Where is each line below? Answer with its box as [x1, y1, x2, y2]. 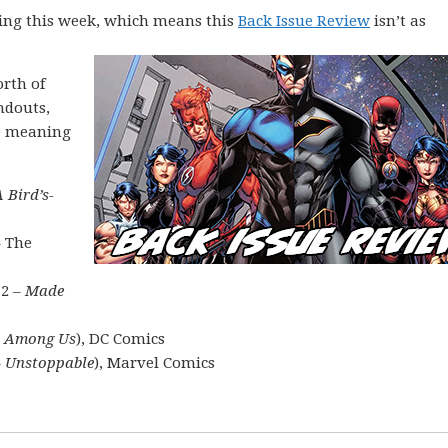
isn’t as [370, 12, 426, 30]
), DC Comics [76, 330, 165, 348]
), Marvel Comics [94, 354, 215, 372]
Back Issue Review [238, 12, 370, 30]
